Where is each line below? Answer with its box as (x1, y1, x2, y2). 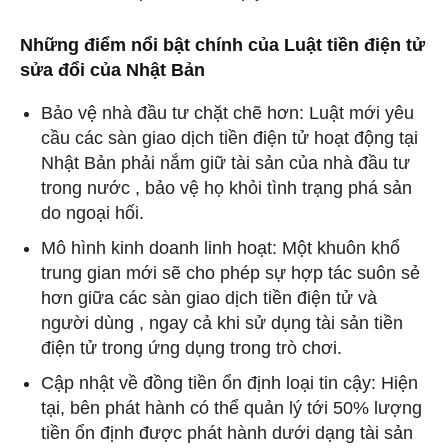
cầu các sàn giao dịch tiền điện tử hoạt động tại (41, 127, 418, 148)
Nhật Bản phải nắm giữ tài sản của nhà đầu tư (41, 152, 410, 173)
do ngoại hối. (41, 202, 144, 223)
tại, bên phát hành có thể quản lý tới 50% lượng (41, 397, 422, 418)
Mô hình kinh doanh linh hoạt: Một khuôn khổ (41, 237, 400, 258)
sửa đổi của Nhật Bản (20, 59, 205, 80)
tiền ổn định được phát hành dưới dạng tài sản (41, 422, 413, 443)
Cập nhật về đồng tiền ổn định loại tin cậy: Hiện (41, 372, 418, 393)
